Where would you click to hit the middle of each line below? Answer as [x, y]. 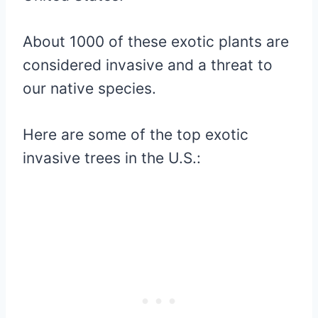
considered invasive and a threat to [148, 65]
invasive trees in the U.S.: [112, 158]
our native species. [89, 88]
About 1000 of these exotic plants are [156, 41]
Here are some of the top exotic [136, 134]
